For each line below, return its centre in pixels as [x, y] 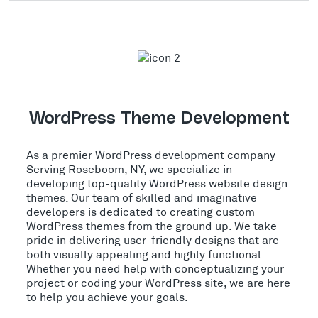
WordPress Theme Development [159, 119]
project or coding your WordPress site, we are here [158, 283]
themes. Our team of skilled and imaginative [142, 197]
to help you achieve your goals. [107, 297]
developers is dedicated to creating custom [141, 212]
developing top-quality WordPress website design [157, 183]
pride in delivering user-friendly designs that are [153, 240]
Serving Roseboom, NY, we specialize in [129, 169]
